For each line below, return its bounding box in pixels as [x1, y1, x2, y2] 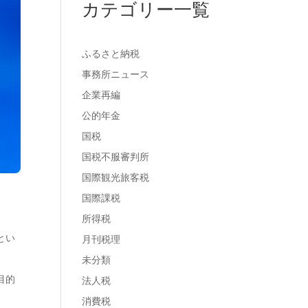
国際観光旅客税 [82, 172, 150, 183]
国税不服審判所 [82, 151, 150, 162]
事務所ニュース [82, 69, 150, 80]
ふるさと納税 [82, 48, 140, 59]
